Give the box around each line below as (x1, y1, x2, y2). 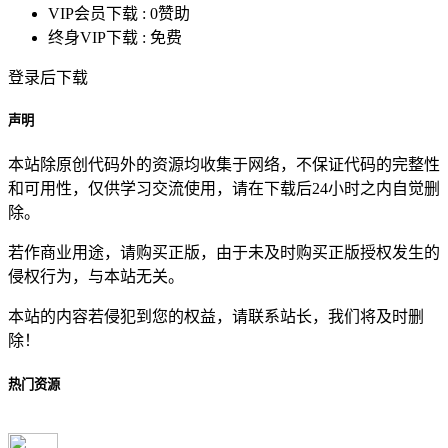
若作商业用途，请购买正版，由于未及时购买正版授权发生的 (8, 244, 440, 262)
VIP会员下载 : (48, 5, 150, 23)
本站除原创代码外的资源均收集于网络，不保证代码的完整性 (8, 156, 440, 174)
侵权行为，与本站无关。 (8, 268, 184, 286)
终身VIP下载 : (48, 29, 150, 47)
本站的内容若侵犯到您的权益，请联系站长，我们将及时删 (8, 308, 424, 326)
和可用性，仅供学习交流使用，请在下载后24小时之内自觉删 (8, 180, 440, 198)
